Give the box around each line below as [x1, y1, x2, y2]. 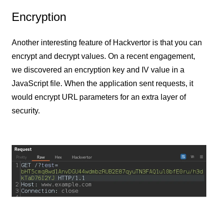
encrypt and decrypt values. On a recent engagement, [12, 52, 195, 61]
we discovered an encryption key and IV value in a [12, 66, 184, 74]
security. [12, 107, 40, 115]
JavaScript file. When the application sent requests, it [12, 79, 193, 88]
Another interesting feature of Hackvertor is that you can [12, 38, 202, 47]
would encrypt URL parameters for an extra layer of [12, 93, 186, 102]
